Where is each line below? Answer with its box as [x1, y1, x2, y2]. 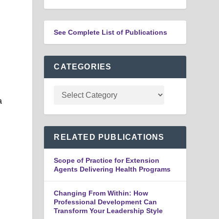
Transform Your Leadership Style [54, 206, 163, 215]
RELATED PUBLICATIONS [54, 132, 165, 141]
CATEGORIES [54, 62, 112, 71]
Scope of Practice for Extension [54, 156, 160, 164]
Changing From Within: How [54, 189, 149, 197]
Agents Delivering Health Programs [54, 165, 171, 173]
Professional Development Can [54, 197, 157, 206]
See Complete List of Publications [54, 28, 168, 36]
